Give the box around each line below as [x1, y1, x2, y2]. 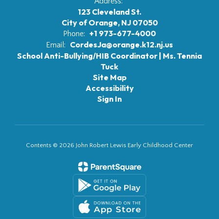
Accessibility [85, 83, 134, 93]
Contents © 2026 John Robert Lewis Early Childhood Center [26, 142, 193, 149]
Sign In [97, 94, 122, 104]
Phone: [63, 29, 85, 39]
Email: [46, 41, 66, 50]
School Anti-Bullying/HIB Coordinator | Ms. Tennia [17, 51, 202, 61]
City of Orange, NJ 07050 [61, 18, 158, 28]
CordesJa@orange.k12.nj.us [70, 40, 173, 50]
